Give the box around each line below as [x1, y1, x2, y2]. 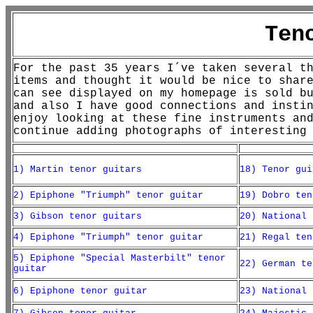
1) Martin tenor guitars [13, 164, 142, 175]
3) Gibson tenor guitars [13, 211, 142, 221]
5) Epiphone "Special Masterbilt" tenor [13, 253, 226, 263]
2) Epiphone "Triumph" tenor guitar [13, 190, 203, 201]
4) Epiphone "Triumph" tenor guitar [13, 232, 203, 242]
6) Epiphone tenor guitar [13, 286, 147, 296]
